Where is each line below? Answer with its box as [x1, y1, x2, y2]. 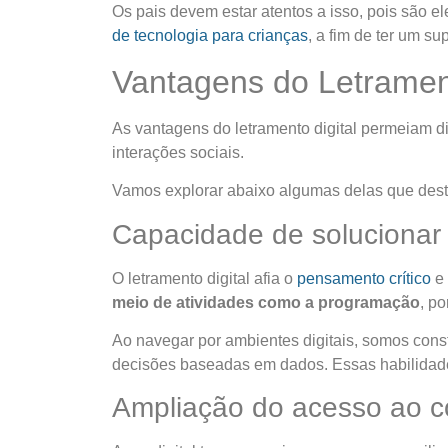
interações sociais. [112, 143, 248, 161]
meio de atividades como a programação [112, 293, 420, 311]
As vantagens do [112, 119, 235, 137]
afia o [250, 269, 293, 287]
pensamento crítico [293, 269, 435, 287]
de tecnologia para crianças [112, 27, 308, 45]
